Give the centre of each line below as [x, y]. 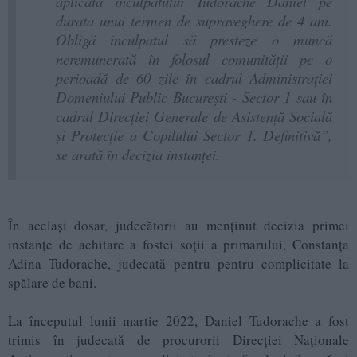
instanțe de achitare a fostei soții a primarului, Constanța [178, 245]
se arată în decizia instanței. [138, 155]
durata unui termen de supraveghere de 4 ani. [194, 21]
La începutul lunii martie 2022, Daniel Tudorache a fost [178, 321]
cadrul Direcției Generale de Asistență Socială [194, 116]
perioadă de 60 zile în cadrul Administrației [194, 78]
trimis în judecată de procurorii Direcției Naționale [178, 340]
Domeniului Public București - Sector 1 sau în [194, 97]
